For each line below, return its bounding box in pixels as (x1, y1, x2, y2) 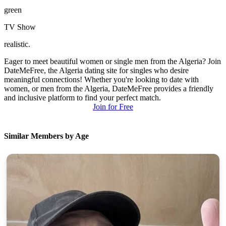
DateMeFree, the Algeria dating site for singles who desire (4, 66, 189, 75)
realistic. (4, 40, 30, 49)
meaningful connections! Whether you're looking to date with (4, 75, 199, 84)
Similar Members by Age (4, 131, 89, 140)
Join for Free (93, 102, 133, 111)
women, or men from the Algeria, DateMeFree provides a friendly (4, 84, 213, 93)
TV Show (4, 23, 36, 32)
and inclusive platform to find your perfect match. (4, 93, 161, 102)
